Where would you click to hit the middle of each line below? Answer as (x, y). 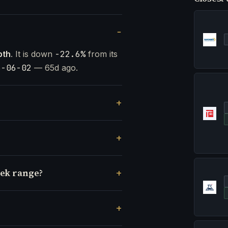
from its (102, 54)
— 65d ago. (55, 68)
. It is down (33, 54)
